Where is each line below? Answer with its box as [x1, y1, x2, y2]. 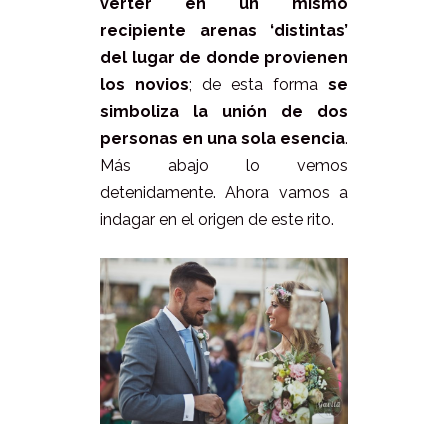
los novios [100, 75, 189, 95]
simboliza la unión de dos [100, 102, 348, 122]
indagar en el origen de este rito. [100, 210, 334, 230]
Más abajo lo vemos [100, 156, 348, 176]
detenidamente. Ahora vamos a [100, 183, 348, 203]
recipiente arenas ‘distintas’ [100, 21, 348, 41]
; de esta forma [189, 75, 328, 95]
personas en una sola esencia [100, 129, 345, 149]
